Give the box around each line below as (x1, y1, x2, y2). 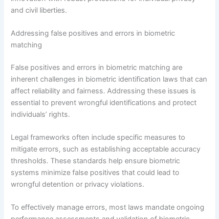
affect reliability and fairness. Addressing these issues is (11, 86, 197, 95)
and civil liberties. (11, 5, 67, 15)
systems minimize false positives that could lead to (11, 168, 180, 177)
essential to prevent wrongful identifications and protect (11, 98, 197, 107)
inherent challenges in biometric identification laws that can (11, 74, 208, 84)
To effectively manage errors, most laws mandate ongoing (11, 203, 205, 212)
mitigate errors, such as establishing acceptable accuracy (11, 145, 201, 154)
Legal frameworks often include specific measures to (11, 133, 186, 142)
